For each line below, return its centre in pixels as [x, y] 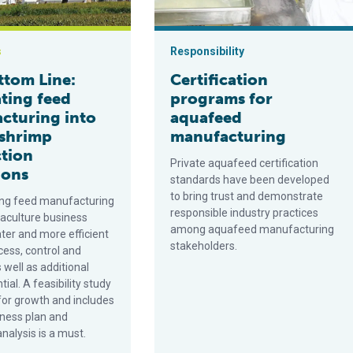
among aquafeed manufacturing [253, 229]
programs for [222, 98]
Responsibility [208, 51]
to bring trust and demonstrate [247, 196]
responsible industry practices [245, 213]
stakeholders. [204, 246]
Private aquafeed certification [245, 163]
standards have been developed [250, 180]
